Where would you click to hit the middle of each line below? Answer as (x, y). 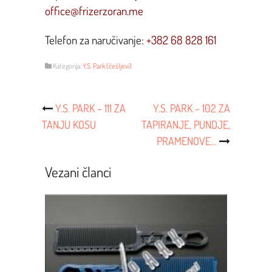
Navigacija (70, 135)
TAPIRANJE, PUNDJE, (186, 124)
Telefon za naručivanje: (95, 39)
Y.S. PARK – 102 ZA (192, 108)
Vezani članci (78, 171)
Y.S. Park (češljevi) (107, 66)
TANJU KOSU (69, 124)
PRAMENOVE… (187, 141)
